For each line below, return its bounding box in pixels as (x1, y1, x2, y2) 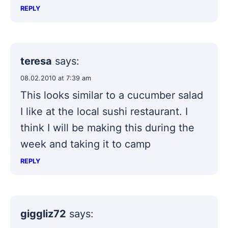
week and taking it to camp (20, 137, 151, 150)
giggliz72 (20, 207, 66, 220)
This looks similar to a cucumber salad (20, 89, 203, 101)
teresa (20, 54, 52, 67)
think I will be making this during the (20, 121, 194, 134)
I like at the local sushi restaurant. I (20, 105, 188, 118)
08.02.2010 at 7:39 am (20, 74, 91, 82)
